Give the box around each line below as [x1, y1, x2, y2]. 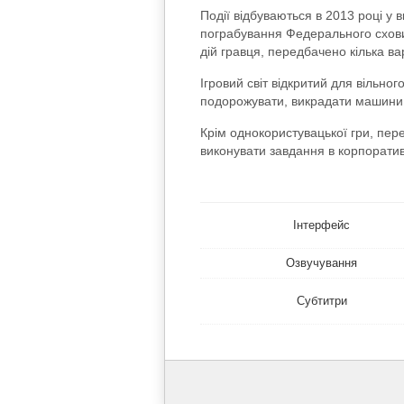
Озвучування [286, 256, 358, 271]
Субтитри [296, 294, 347, 308]
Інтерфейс [293, 218, 351, 233]
